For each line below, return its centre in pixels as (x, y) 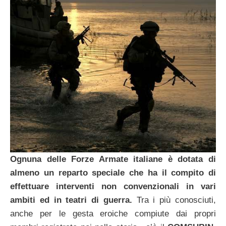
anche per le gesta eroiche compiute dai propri (113, 214)
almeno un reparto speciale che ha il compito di (113, 173)
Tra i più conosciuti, (174, 200)
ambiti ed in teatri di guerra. (71, 200)
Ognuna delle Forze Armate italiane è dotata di (113, 159)
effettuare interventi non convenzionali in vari (113, 187)
